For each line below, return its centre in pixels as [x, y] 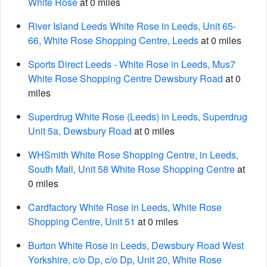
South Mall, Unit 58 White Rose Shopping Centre [131, 169]
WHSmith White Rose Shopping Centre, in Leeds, [133, 155]
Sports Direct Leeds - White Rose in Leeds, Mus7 [132, 64]
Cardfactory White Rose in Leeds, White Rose [125, 207]
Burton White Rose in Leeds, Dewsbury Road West [136, 245]
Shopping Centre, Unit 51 [82, 221]
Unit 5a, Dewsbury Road [80, 131]
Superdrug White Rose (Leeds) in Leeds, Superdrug [138, 117]
